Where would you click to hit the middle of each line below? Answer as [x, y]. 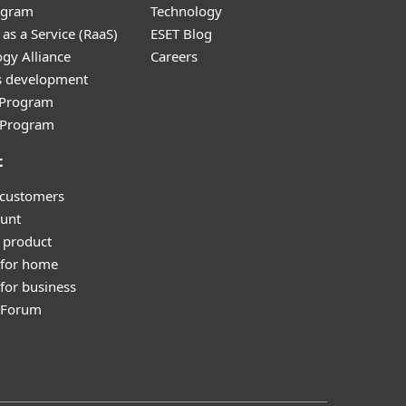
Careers [174, 56]
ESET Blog [181, 34]
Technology [186, 11]
